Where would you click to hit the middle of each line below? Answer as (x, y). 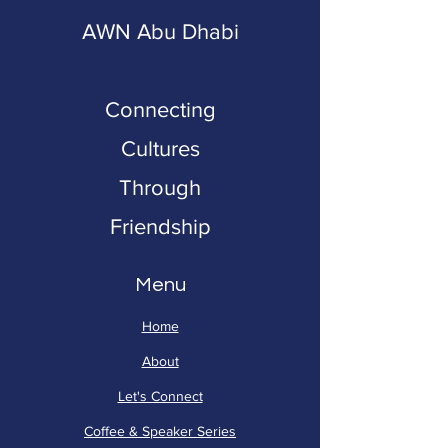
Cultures (160, 148)
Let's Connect (160, 396)
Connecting (160, 109)
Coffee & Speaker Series (160, 431)
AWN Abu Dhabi (160, 31)
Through (160, 187)
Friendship (160, 226)
